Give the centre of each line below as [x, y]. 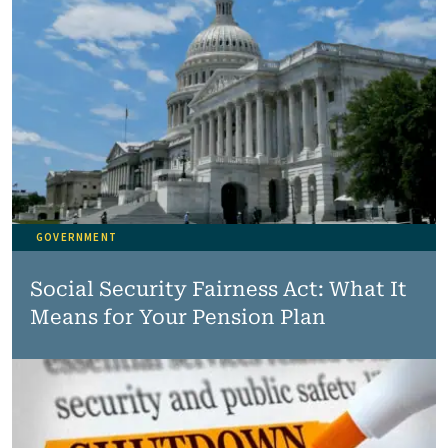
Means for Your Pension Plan [177, 317]
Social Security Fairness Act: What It [218, 289]
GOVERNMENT [76, 237]
